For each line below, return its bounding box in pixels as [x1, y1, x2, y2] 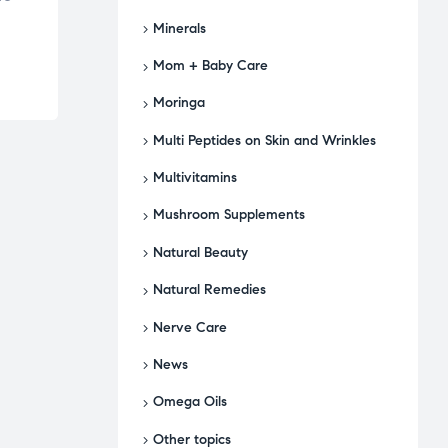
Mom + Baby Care [153, 57, 268, 75]
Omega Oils [153, 393, 227, 411]
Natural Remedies [153, 281, 266, 299]
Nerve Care [153, 318, 227, 336]
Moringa [153, 94, 205, 112]
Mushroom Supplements [153, 206, 305, 224]
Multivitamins [153, 169, 237, 187]
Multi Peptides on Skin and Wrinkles [153, 131, 376, 149]
